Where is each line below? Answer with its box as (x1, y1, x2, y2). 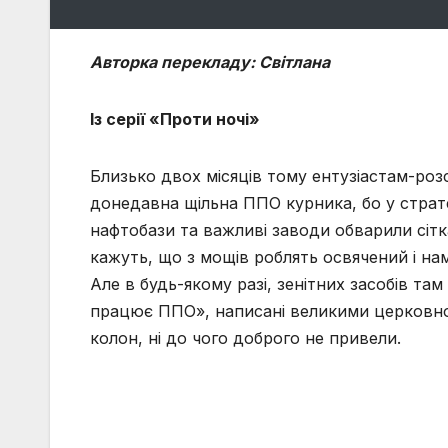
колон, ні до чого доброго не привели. (90, 327, 401, 348)
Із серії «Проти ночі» (90, 108, 260, 129)
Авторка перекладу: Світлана (90, 51, 330, 72)
